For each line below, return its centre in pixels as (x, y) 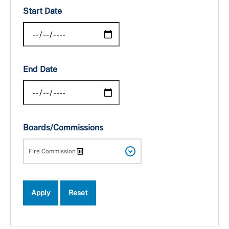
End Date (40, 70)
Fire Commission (52, 152)
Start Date (42, 11)
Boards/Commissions (63, 128)
